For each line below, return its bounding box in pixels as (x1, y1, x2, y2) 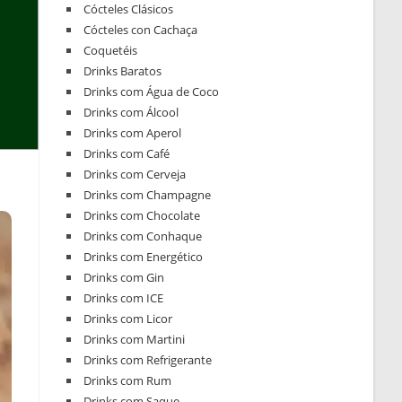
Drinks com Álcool (83, 104, 179, 121)
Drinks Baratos (83, 63, 162, 80)
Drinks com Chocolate (83, 207, 201, 224)
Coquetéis (83, 42, 138, 59)
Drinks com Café (83, 145, 170, 162)
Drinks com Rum (83, 372, 172, 389)
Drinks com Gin (83, 269, 165, 286)
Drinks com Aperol (83, 125, 182, 142)
